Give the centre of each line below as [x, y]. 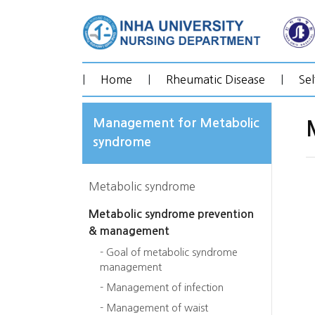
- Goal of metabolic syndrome [169, 252]
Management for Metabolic [176, 123]
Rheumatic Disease [216, 79]
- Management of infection [162, 287]
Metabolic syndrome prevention [171, 214]
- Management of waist [154, 308]
